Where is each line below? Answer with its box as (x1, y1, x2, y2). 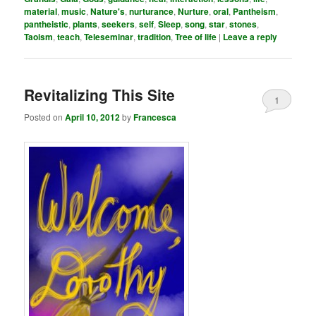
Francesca (133, 110, 177, 123)
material (24, 5, 58, 18)
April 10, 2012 (65, 110, 121, 123)
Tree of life (175, 30, 217, 44)
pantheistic (24, 18, 69, 31)
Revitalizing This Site (24, 84, 176, 106)
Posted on (24, 110, 66, 123)
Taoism (24, 30, 54, 44)
